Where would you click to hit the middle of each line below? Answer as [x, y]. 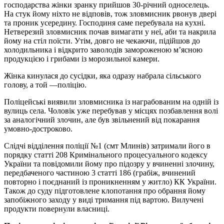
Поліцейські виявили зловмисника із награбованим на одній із [111, 102]
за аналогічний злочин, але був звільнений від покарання [102, 120]
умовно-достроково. [38, 129]
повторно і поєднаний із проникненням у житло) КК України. [110, 182]
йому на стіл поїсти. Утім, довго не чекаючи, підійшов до [102, 41]
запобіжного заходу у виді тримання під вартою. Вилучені [104, 200]
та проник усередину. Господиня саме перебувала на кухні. [105, 23]
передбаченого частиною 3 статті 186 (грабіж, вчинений [100, 173]
